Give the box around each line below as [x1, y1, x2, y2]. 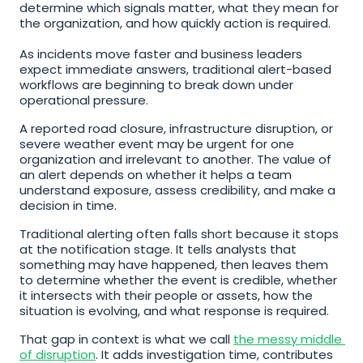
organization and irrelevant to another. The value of [19, 151, 331, 168]
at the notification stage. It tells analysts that [19, 241, 297, 258]
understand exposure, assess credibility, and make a [19, 181, 335, 199]
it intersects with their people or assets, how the [19, 287, 313, 304]
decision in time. [19, 197, 117, 214]
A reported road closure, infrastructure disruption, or [19, 120, 333, 137]
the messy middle [233, 331, 342, 348]
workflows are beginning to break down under [19, 76, 293, 93]
